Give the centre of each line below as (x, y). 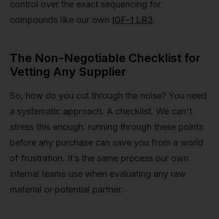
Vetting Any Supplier (68, 72)
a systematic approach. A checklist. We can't (101, 111)
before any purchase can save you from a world (107, 143)
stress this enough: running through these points (107, 127)
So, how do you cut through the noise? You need (108, 96)
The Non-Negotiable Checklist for (105, 58)
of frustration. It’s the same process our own (99, 158)
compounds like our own (61, 20)
